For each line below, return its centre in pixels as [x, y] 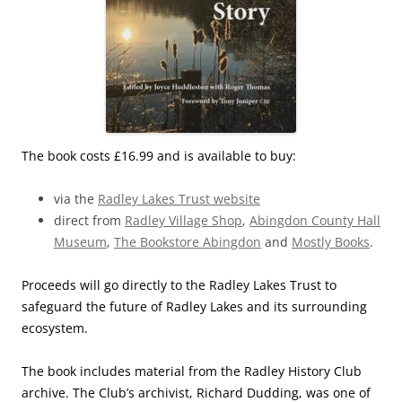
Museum [80, 242]
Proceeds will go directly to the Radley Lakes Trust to [179, 285]
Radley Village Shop [184, 220]
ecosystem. [57, 328]
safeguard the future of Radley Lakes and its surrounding [194, 306]
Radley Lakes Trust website [179, 199]
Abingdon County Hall [315, 220]
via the [76, 199]
